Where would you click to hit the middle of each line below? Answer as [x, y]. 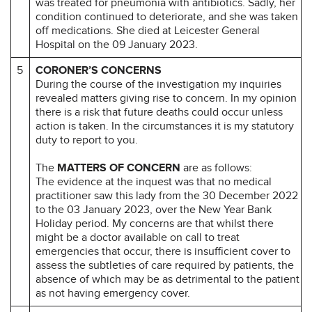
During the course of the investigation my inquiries [158, 84]
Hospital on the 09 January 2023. [117, 44]
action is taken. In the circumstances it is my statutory [165, 126]
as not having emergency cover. [113, 293]
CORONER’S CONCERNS [99, 70]
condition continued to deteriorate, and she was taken [167, 16]
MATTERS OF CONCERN [120, 167]
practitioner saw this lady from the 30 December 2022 [167, 195]
